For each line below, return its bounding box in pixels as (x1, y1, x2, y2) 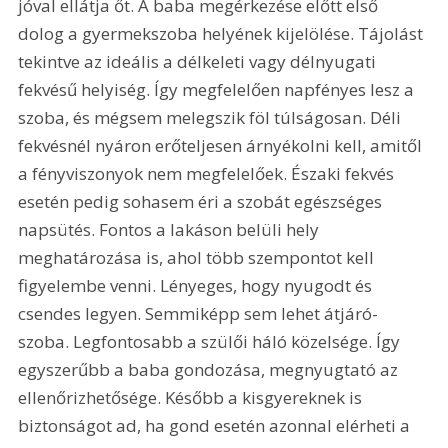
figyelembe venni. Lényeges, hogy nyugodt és (18, 274, 377, 298)
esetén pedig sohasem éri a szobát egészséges (18, 190, 387, 214)
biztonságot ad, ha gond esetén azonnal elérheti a (18, 414, 415, 438)
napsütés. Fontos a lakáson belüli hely (18, 218, 324, 242)
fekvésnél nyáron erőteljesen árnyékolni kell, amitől (18, 134, 427, 158)
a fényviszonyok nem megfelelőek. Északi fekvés (18, 162, 399, 186)
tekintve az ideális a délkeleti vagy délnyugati (18, 50, 381, 74)
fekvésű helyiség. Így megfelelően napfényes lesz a (18, 78, 419, 102)
